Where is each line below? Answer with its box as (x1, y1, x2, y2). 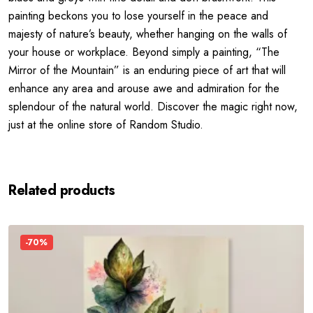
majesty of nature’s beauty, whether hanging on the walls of (8, 26, 288, 43)
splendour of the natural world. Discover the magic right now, (8, 99, 298, 115)
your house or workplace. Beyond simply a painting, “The (8, 44, 280, 61)
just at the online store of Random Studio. (8, 117, 208, 133)
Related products (8, 180, 115, 201)
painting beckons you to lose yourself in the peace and (8, 8, 269, 24)
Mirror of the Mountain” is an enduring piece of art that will (8, 62, 286, 79)
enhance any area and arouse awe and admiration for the (8, 80, 280, 97)
